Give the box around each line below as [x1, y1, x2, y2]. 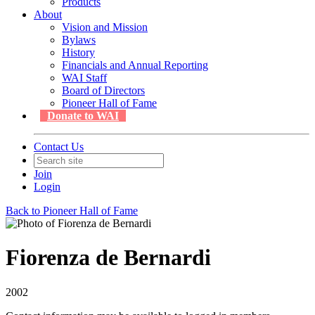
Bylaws [62, 34, 96, 46]
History [62, 46, 95, 58]
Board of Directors [62, 84, 145, 96]
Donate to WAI [47, 110, 119, 122]
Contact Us [34, 141, 84, 153]
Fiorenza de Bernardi [6, 245, 211, 271]
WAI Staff [62, 72, 107, 84]
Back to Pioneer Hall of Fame [6, 205, 138, 217]
